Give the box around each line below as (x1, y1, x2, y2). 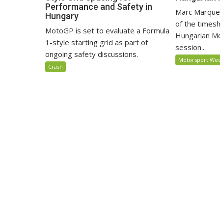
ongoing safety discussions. (45, 49, 138, 59)
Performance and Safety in (45, 1, 152, 12)
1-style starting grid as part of (45, 37, 148, 47)
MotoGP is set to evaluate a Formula (45, 25, 169, 35)
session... (175, 42, 206, 52)
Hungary (45, 10, 79, 21)
